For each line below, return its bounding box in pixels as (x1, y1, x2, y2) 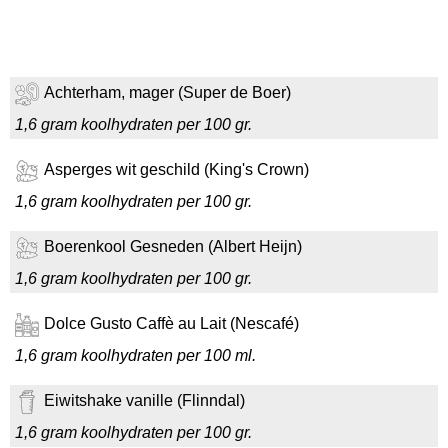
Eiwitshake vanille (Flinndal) (44, 392, 245, 410)
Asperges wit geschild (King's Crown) (44, 161, 309, 179)
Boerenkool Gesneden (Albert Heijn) (44, 238, 302, 256)
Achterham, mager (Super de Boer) (44, 84, 291, 102)
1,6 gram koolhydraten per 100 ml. (15, 347, 256, 364)
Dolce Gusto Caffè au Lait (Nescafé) (44, 315, 299, 333)
